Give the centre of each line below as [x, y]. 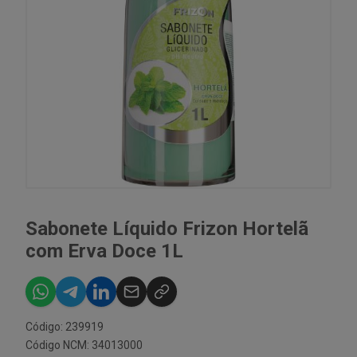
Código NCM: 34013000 [84, 345]
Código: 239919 [65, 327]
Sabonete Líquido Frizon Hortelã [167, 229]
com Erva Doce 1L [104, 251]
